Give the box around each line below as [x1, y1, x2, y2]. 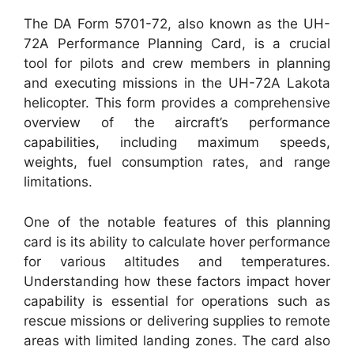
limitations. [24, 174, 92, 190]
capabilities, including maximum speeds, [24, 134, 330, 151]
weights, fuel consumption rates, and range [24, 154, 330, 171]
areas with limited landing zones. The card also [24, 332, 330, 348]
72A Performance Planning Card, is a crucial [24, 36, 330, 52]
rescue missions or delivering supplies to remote [24, 312, 330, 329]
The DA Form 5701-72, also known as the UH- [24, 16, 330, 32]
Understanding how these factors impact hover [24, 273, 330, 289]
